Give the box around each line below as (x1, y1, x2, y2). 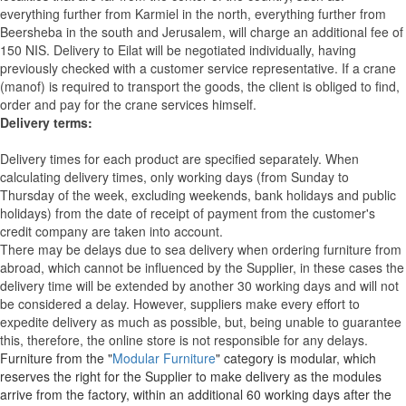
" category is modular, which (216, 349, 376, 368)
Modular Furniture (112, 349, 216, 368)
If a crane (342, 59, 396, 78)
